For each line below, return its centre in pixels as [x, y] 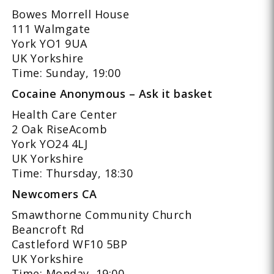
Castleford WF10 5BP [69, 244]
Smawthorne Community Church [102, 214]
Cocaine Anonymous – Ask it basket [112, 93]
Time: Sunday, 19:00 [66, 72]
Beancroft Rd [48, 229]
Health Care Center [64, 114]
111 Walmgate [51, 28]
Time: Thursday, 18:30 [72, 173]
